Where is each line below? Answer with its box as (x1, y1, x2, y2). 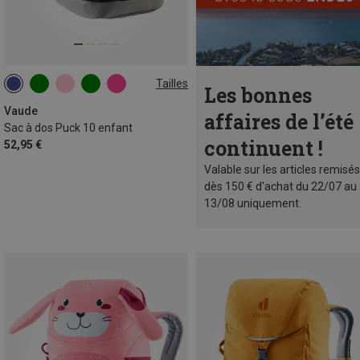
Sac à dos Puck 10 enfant (4, 121, 133, 135)
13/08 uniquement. (204, 197, 301, 211)
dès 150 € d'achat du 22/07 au (204, 180, 357, 194)
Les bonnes (204, 82, 312, 109)
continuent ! (204, 135, 323, 162)
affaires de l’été (204, 108, 354, 136)
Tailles (156, 76, 188, 90)
